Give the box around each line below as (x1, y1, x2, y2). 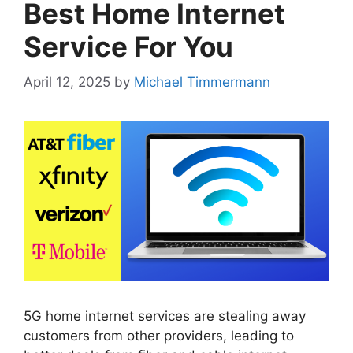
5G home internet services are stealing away (24, 307, 306, 324)
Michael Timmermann (134, 73, 270, 90)
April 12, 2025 (24, 73, 110, 90)
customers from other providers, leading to (24, 327, 294, 344)
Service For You (24, 30, 233, 64)
